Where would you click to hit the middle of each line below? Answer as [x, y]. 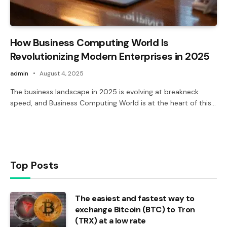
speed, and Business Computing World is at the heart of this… [113, 103]
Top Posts [34, 165]
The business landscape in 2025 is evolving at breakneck [104, 91]
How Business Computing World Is [89, 42]
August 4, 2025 [62, 73]
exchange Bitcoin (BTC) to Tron [135, 209]
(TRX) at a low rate [110, 220]
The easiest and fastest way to [135, 198]
